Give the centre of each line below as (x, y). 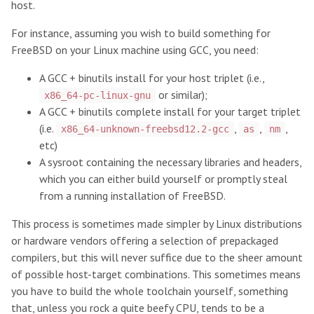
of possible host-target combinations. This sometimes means (156, 274)
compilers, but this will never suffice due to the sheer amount (157, 257)
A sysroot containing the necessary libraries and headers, (170, 162)
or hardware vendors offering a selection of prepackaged (145, 240)
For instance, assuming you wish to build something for (141, 33)
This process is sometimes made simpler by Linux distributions (157, 224)
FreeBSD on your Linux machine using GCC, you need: (135, 50)
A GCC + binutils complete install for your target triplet (170, 111)
